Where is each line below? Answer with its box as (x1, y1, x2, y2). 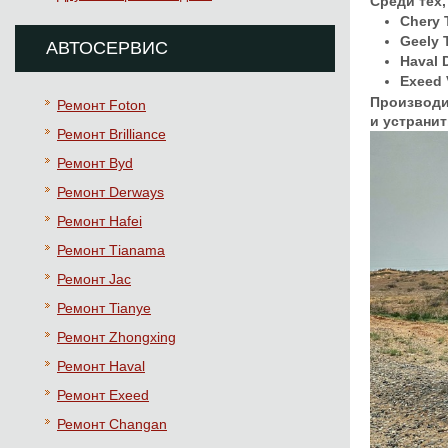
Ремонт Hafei (57, 213, 142, 229)
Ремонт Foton (57, 97, 146, 113)
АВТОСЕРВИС (46, 38, 168, 58)
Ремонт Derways (57, 184, 164, 200)
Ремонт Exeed (57, 387, 149, 403)
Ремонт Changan (57, 416, 167, 432)
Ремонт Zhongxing (57, 329, 176, 345)
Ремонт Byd (57, 155, 133, 171)
